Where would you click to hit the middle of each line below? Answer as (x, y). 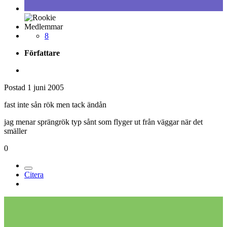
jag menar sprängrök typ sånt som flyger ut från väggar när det (103, 122)
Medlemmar (44, 26)
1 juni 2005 (46, 87)
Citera (34, 174)
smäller (15, 131)
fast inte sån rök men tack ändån (55, 104)
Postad (16, 87)
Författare (42, 53)
